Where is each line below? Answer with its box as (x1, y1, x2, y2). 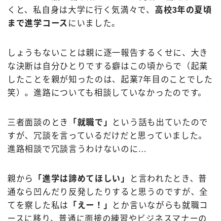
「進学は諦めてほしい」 (34, 174, 130, 184)
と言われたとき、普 (129, 174, 208, 184)
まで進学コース (7, 19, 68, 28)
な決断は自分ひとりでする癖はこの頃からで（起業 (7, 62, 209, 71)
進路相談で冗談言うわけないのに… (7, 145, 147, 154)
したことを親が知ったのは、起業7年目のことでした (7, 75, 213, 84)
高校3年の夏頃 (154, 5, 212, 15)
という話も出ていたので (112, 118, 209, 127)
